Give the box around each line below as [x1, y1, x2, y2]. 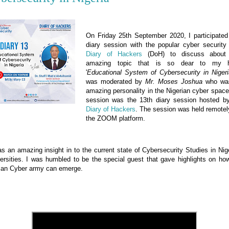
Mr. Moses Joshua [145, 77, 202, 85]
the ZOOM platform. [86, 114, 147, 122]
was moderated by [86, 77, 145, 85]
